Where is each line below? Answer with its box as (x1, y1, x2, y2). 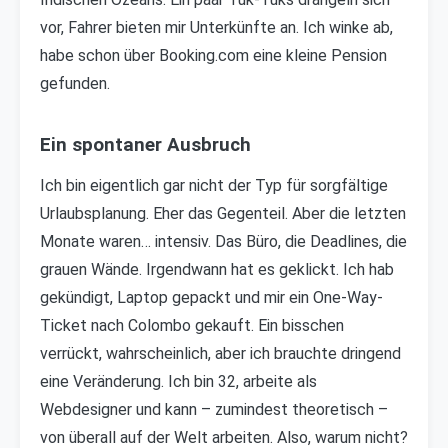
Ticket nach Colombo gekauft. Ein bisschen (40, 316, 344, 335)
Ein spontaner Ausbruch (40, 134, 251, 156)
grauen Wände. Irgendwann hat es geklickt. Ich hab (40, 260, 394, 279)
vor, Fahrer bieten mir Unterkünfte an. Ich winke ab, (40, 18, 393, 37)
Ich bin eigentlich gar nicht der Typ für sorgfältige (40, 176, 388, 195)
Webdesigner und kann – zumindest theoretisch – (40, 400, 388, 419)
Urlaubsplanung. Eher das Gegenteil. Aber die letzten (40, 204, 406, 223)
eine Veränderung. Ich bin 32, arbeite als (40, 372, 317, 391)
